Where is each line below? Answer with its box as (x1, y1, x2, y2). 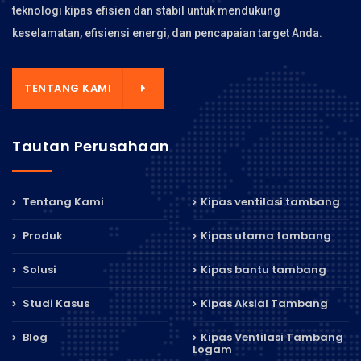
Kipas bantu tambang (201, 261, 326, 277)
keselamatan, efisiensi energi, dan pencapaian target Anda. (12, 26, 322, 39)
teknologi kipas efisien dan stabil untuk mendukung (12, 3, 280, 17)
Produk (20, 227, 63, 243)
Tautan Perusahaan (12, 135, 170, 156)
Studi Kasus (20, 295, 89, 311)
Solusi (20, 261, 56, 277)
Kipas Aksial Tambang (201, 295, 328, 311)
